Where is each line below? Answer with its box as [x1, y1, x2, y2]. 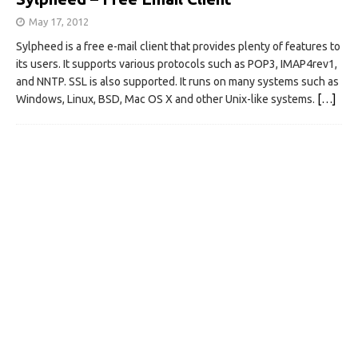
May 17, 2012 [29, 15, 89, 27]
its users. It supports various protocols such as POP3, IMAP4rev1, [16, 57, 337, 70]
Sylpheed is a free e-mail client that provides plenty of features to [16, 39, 340, 53]
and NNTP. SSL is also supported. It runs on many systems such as [16, 74, 339, 88]
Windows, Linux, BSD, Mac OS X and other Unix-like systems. [16, 92, 317, 105]
